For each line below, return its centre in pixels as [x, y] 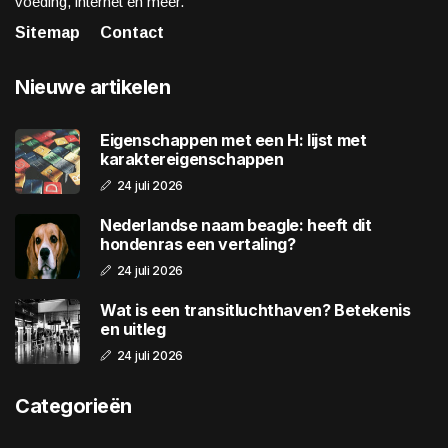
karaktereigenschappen [192, 158]
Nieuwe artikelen [92, 87]
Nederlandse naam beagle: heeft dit [236, 224]
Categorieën [73, 406]
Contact [132, 33]
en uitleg [133, 328]
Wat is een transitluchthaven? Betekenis [255, 309]
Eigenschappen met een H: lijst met [233, 139]
